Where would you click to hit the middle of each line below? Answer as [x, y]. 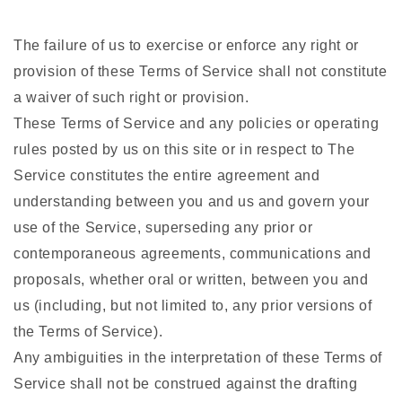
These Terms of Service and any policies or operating [197, 124]
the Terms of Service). [88, 332]
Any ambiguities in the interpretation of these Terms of [198, 358]
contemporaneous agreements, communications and [192, 254]
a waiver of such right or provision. [131, 98]
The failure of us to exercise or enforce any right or [186, 46]
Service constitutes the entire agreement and [167, 176]
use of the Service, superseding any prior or [163, 228]
